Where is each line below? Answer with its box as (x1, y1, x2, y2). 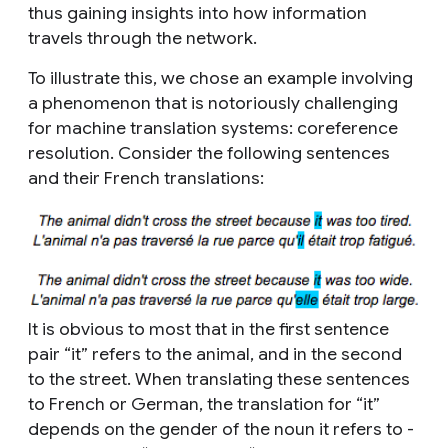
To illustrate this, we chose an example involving (28, 67, 413, 90)
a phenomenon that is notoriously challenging (28, 92, 398, 115)
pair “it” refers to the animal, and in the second (28, 343, 402, 366)
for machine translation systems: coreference (28, 117, 398, 140)
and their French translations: (28, 167, 264, 190)
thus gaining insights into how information (28, 2, 367, 25)
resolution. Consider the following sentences (28, 142, 390, 165)
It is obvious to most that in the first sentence (28, 318, 389, 341)
